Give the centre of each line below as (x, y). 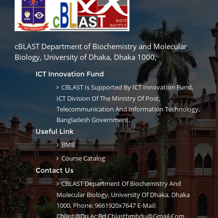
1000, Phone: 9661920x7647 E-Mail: (106, 206)
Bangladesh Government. (93, 120)
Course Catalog (83, 158)
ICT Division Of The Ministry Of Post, (108, 99)
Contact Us (54, 171)
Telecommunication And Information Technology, (128, 109)
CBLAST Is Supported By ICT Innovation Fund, (127, 87)
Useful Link (54, 132)
